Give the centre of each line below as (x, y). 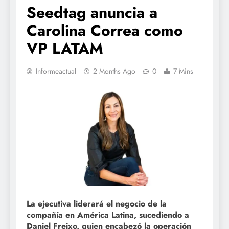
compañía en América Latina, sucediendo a (108, 215)
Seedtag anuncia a (92, 12)
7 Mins (183, 71)
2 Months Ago (114, 71)
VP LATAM (65, 48)
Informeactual (56, 71)
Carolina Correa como (105, 30)
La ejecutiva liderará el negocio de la (97, 203)
